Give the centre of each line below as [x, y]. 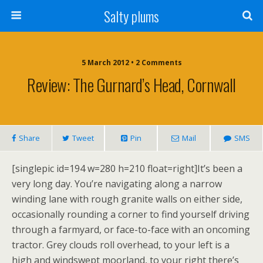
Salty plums [131, 16]
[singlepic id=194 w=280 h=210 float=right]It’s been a [127, 168]
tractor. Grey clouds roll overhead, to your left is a [121, 245]
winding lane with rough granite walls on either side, [127, 199]
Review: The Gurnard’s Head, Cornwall [131, 85]
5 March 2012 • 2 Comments [131, 63]
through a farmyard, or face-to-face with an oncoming [131, 230]
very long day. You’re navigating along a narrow [117, 184]
